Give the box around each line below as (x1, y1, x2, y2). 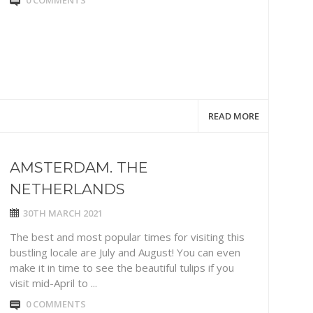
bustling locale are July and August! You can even (10, 245, 240, 259)
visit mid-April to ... (10, 276, 97, 290)
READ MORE (208, 110, 259, 122)
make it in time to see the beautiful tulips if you (10, 261, 234, 275)
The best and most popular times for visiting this (10, 230, 245, 244)
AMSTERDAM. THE (10, 159, 148, 176)
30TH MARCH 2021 (23, 207, 103, 219)
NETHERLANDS (10, 180, 125, 198)
